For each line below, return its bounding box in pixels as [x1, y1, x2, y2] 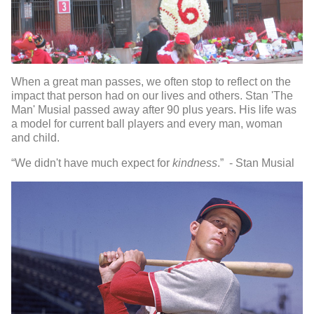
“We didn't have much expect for [11, 157, 172, 170]
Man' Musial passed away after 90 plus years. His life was [11, 104, 296, 116]
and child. [11, 132, 62, 144]
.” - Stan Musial [217, 157, 294, 170]
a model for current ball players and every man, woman [11, 118, 282, 130]
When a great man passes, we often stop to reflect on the [11, 76, 291, 88]
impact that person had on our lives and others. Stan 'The [11, 90, 293, 102]
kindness [172, 157, 217, 170]
